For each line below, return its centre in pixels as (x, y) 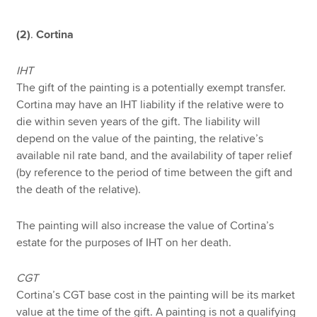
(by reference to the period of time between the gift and (155, 172)
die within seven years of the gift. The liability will (139, 121)
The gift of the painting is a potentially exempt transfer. (151, 87)
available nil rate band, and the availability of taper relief (155, 155)
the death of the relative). (79, 189)
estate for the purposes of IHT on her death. (124, 242)
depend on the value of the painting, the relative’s (140, 138)
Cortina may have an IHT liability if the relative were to (150, 104)
